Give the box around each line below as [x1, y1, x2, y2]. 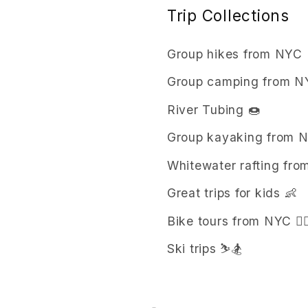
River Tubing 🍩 [166, 102, 261, 117]
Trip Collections [166, 5, 289, 25]
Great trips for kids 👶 [166, 186, 298, 201]
